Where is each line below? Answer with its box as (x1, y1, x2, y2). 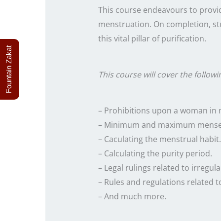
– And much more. (98, 191, 166, 202)
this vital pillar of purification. (98, 33, 206, 44)
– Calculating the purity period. (98, 148, 212, 159)
